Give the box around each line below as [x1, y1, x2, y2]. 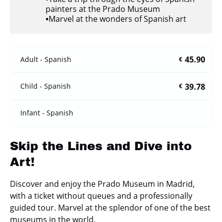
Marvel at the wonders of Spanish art [49, 13, 186, 24]
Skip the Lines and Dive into [10, 139, 192, 153]
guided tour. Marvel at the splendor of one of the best [10, 202, 211, 213]
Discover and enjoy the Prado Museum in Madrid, [10, 178, 195, 189]
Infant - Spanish [20, 108, 73, 118]
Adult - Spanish [20, 54, 71, 64]
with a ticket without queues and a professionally [10, 190, 192, 201]
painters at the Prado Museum [46, 3, 160, 14]
